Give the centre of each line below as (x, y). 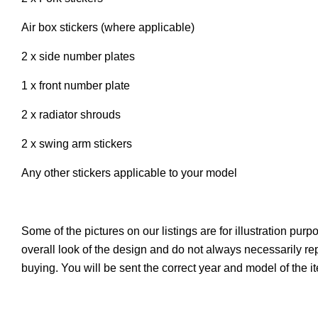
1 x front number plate (76, 85)
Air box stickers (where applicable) (108, 27)
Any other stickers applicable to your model (129, 172)
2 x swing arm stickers (77, 143)
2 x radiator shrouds (72, 114)
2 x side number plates (78, 56)
